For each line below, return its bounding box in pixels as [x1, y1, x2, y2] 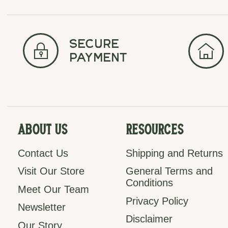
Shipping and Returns [126, 147, 223, 159]
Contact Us [18, 147, 68, 159]
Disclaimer [126, 213, 173, 225]
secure [69, 40, 120, 52]
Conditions [126, 177, 174, 189]
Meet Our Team [18, 183, 89, 195]
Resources [126, 124, 184, 138]
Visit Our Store [18, 165, 84, 177]
